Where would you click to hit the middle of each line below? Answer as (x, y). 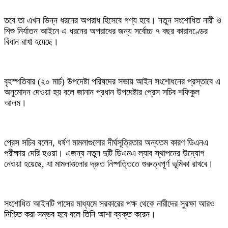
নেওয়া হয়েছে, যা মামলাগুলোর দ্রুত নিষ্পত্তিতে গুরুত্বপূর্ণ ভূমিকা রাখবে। (109, 164)
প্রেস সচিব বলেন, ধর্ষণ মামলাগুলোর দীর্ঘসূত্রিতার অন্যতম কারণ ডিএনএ (106, 143)
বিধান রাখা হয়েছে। (31, 42)
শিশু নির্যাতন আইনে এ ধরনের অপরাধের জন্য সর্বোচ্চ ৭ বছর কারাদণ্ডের (106, 31)
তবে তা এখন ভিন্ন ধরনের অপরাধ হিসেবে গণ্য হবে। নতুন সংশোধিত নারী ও (113, 21)
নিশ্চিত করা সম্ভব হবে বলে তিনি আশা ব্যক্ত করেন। (80, 215)
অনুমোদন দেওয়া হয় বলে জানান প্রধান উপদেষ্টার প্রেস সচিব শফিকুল (102, 92)
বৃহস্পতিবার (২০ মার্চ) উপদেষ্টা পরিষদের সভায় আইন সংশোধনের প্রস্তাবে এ (112, 82)
